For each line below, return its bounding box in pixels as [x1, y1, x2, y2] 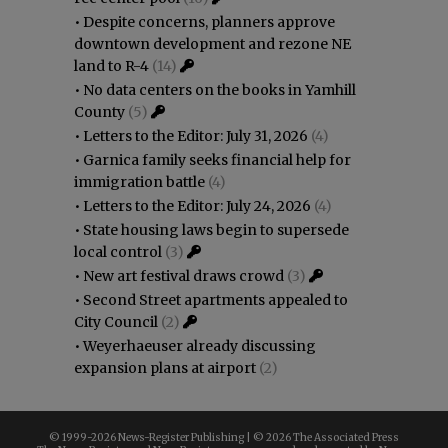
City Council [74, 312, 158, 331]
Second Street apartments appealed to [83, 290, 348, 309]
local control [74, 242, 162, 261]
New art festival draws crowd [83, 266, 284, 285]
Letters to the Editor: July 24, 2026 [83, 196, 311, 215]
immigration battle [74, 172, 205, 191]
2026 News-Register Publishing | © [91, 430, 266, 444]
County [74, 102, 125, 121]
